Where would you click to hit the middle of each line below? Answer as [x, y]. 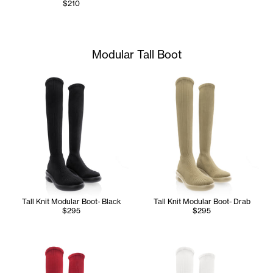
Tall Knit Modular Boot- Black [71, 201]
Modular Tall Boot [136, 54]
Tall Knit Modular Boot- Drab [202, 201]
